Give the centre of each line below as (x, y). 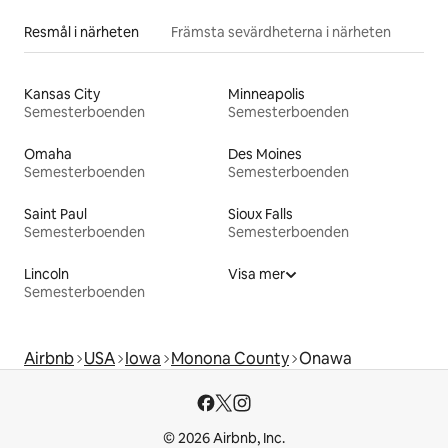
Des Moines (265, 154)
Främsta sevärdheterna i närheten (281, 32)
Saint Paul (55, 214)
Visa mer (256, 274)
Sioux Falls (260, 214)
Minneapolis (266, 94)
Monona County (230, 359)
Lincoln (46, 274)
